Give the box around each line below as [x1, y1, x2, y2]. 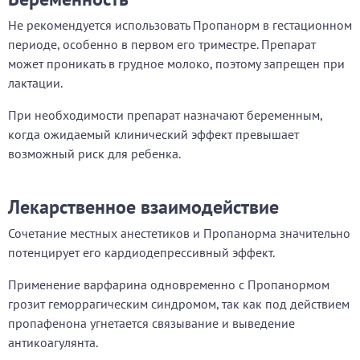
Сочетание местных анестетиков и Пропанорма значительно [8, 225, 350, 241]
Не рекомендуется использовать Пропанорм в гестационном [8, 17, 352, 33]
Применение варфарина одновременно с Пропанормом [8, 276, 329, 292]
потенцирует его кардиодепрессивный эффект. [8, 244, 275, 260]
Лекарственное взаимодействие [8, 194, 279, 219]
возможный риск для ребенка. [8, 145, 181, 162]
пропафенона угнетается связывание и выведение [8, 315, 295, 331]
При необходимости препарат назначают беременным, [8, 107, 322, 123]
